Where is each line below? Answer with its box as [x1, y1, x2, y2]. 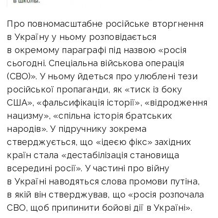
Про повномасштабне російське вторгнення [7, 18, 204, 29]
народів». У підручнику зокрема [7, 123, 146, 134]
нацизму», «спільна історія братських [7, 110, 172, 121]
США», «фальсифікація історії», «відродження [7, 97, 208, 108]
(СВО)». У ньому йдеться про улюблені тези [7, 71, 198, 81]
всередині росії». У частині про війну [7, 163, 170, 173]
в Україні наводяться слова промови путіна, [7, 176, 200, 186]
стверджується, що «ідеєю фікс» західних [7, 136, 191, 147]
